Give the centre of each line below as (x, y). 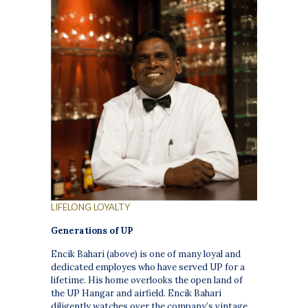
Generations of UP (92, 231)
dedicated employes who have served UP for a (148, 267)
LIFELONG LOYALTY (91, 207)
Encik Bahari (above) (95, 254)
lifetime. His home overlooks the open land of (147, 280)
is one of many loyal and (189, 254)
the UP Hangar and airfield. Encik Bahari (136, 294)
